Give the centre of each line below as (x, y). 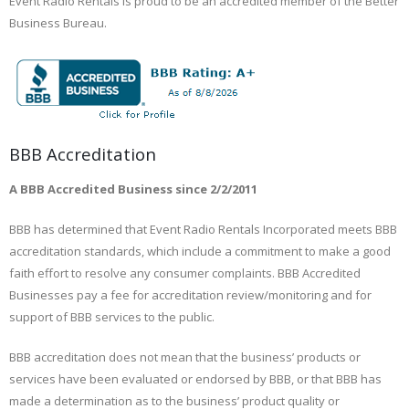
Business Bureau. (58, 23)
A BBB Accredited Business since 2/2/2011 (133, 189)
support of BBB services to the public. (112, 317)
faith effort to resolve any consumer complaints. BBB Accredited (185, 273)
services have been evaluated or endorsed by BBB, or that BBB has (195, 379)
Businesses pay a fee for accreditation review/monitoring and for (190, 295)
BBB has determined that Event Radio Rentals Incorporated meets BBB (203, 230)
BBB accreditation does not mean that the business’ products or (185, 357)
